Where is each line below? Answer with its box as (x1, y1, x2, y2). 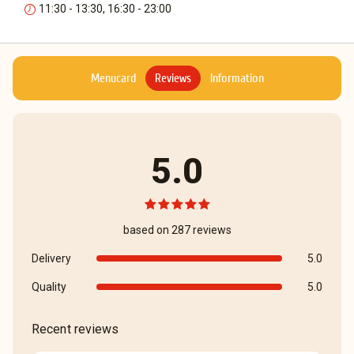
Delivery (32, 252, 71, 265)
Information (209, 70, 264, 85)
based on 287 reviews (122, 224, 232, 236)
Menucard (90, 70, 136, 85)
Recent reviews (32, 322, 119, 337)
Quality (32, 281, 66, 293)
